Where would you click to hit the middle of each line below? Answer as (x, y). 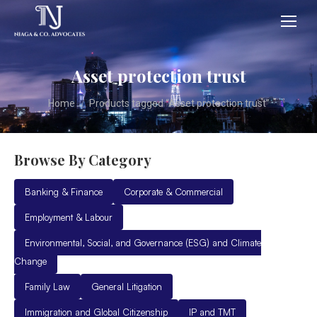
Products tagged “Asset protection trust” (179, 103)
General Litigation (127, 287)
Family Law (47, 287)
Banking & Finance (64, 192)
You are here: (80, 96)
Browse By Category (83, 160)
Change (30, 261)
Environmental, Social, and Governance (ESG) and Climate (143, 243)
